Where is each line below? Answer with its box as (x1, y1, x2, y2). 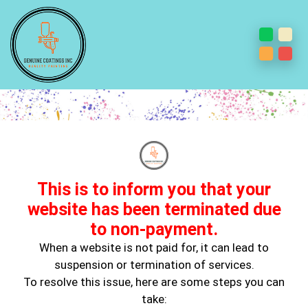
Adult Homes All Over (59, 153, 249, 176)
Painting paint (109, 293, 167, 303)
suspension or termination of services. (54, 258, 254, 272)
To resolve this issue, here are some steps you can (23, 275, 285, 289)
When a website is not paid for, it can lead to (39, 241, 269, 255)
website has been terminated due (27, 199, 281, 220)
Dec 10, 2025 (27, 292, 85, 304)
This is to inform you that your (37, 179, 271, 200)
